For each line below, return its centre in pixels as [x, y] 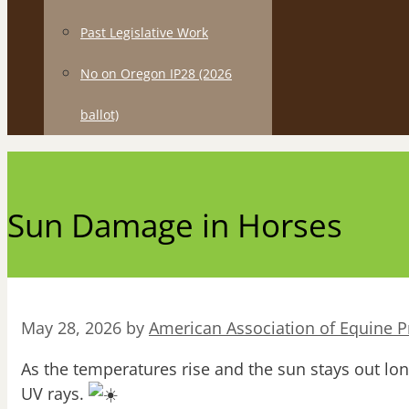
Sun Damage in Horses [175, 225]
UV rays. [55, 394]
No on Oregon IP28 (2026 [156, 73]
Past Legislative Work [144, 32]
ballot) [100, 115]
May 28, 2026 [71, 328]
